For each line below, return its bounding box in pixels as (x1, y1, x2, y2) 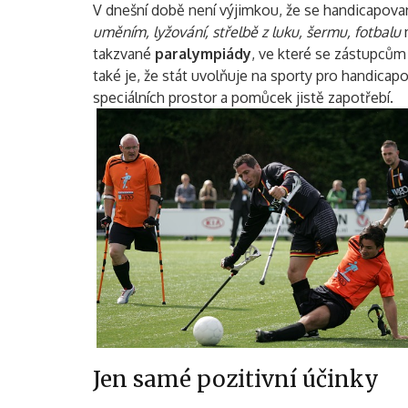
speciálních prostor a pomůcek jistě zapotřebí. (93, 88, 393, 107)
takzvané (93, 45, 155, 63)
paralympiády (155, 45, 251, 63)
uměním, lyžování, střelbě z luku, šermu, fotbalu (93, 23, 404, 41)
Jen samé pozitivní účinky (93, 364, 379, 393)
